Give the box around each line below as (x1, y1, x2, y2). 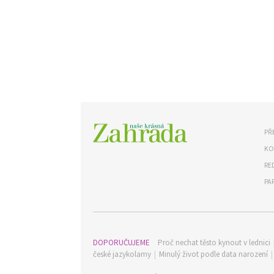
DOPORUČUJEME (93, 237, 152, 248)
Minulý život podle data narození (159, 249, 268, 259)
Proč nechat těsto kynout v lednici (158, 237, 270, 248)
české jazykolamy (93, 249, 151, 259)
